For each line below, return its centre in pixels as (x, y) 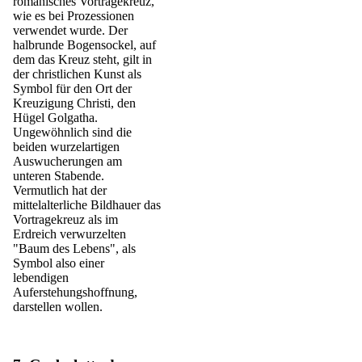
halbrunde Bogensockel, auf (84, 44)
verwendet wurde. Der (70, 30)
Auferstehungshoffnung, (75, 292)
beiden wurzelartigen (66, 146)
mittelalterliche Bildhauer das (87, 204)
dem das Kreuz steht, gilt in (82, 59)
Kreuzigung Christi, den (74, 103)
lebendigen (41, 277)
